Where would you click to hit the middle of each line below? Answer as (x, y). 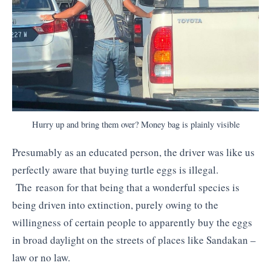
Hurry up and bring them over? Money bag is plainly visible (135, 124)
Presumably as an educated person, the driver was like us (133, 152)
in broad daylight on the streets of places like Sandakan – (134, 240)
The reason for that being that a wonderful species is (126, 188)
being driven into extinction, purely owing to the (115, 205)
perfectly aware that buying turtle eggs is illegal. (115, 170)
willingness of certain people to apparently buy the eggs (132, 223)
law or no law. (41, 258)
